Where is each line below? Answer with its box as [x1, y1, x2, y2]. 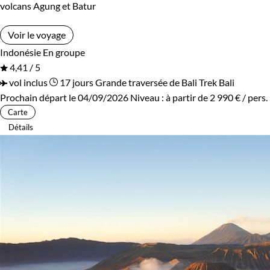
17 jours [58, 76, 93, 88]
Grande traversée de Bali [95, 76, 197, 88]
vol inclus [7, 76, 48, 88]
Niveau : [130, 91, 166, 103]
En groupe [43, 46, 85, 58]
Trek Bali [199, 76, 234, 88]
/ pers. [240, 91, 268, 103]
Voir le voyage [8, 28, 66, 40]
